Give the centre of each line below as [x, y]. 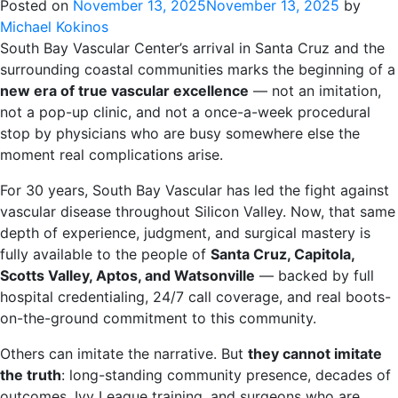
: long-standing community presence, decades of [226, 375]
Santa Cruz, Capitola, [283, 254]
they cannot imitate [315, 354]
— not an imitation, [315, 91]
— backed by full [314, 275]
